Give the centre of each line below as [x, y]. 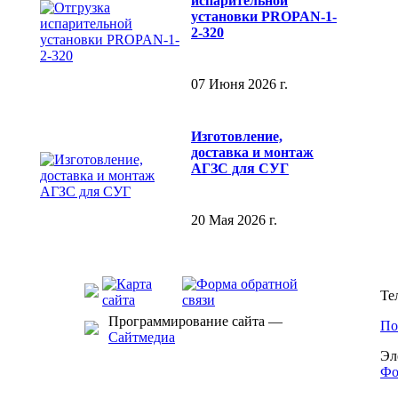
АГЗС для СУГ [240, 169]
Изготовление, [237, 137]
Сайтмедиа [142, 337]
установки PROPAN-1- [264, 17]
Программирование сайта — [195, 321]
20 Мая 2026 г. [234, 219]
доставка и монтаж [252, 153]
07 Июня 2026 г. [239, 84]
